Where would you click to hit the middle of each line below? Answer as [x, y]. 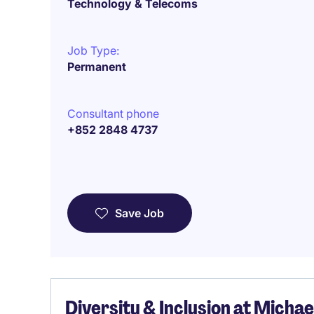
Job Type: [93, 50]
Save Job [139, 213]
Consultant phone [113, 114]
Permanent [97, 67]
